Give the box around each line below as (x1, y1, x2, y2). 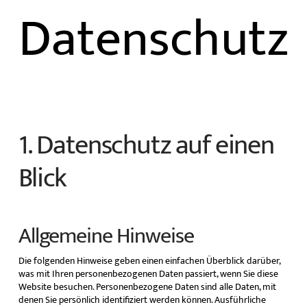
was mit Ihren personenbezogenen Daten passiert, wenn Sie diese (18, 266, 278, 282)
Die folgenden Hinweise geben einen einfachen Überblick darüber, (18, 253, 280, 269)
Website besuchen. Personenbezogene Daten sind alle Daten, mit (18, 279, 276, 295)
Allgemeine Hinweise (18, 218, 194, 255)
